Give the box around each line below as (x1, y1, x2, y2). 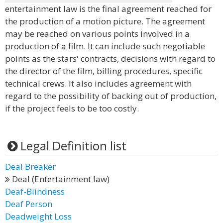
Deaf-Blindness (5, 186, 65, 197)
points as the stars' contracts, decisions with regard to (5, 53, 216, 64)
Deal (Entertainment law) (10, 173, 110, 185)
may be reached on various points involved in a (5, 28, 190, 39)
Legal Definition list (20, 137, 126, 154)
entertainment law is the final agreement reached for (5, 3, 212, 14)
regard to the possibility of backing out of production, (5, 90, 217, 102)
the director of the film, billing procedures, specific (5, 65, 203, 77)
